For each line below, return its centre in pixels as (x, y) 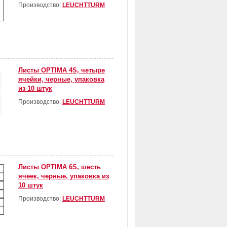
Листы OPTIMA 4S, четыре (61, 70)
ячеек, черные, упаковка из (63, 176)
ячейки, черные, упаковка (61, 80)
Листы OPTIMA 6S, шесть (59, 167)
